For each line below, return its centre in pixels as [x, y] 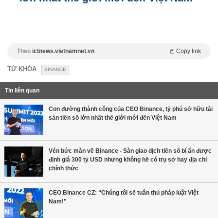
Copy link [189, 51]
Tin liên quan [22, 90]
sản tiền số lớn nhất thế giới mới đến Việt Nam [113, 118]
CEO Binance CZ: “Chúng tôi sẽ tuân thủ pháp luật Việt [124, 192]
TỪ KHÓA [22, 69]
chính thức [64, 168]
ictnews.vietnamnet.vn [63, 51]
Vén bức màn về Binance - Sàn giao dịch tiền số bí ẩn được [130, 151]
